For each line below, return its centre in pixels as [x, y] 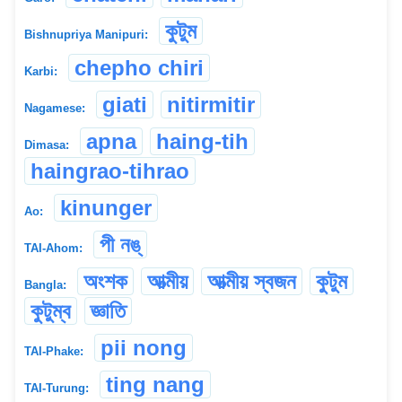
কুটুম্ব [51, 311]
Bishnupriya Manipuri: [86, 35]
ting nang [155, 385]
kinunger [106, 208]
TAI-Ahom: [53, 249]
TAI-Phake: [54, 352]
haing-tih [202, 142]
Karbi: [41, 72]
